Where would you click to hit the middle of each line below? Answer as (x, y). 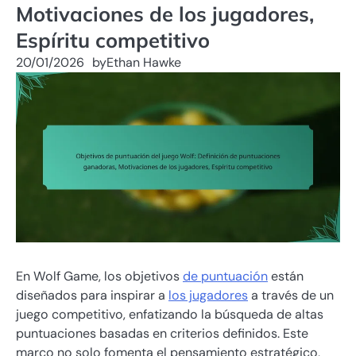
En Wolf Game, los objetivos (99, 277)
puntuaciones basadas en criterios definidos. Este (162, 334)
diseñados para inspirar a (92, 296)
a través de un (291, 296)
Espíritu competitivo (113, 40)
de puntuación (225, 277)
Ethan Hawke (144, 62)
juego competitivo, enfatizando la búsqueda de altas (170, 315)
